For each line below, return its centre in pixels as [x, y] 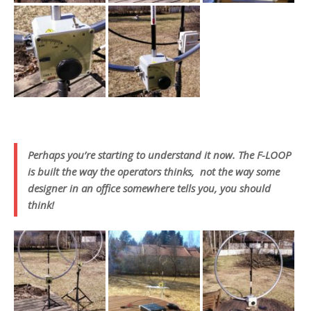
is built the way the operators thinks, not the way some [154, 172]
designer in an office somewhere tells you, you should [149, 188]
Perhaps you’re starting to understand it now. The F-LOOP [159, 155]
